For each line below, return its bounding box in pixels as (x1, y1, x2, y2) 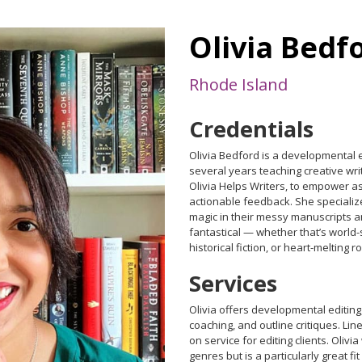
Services (189, 267, 277, 298)
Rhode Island (189, 74, 288, 96)
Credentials (189, 114, 314, 145)
